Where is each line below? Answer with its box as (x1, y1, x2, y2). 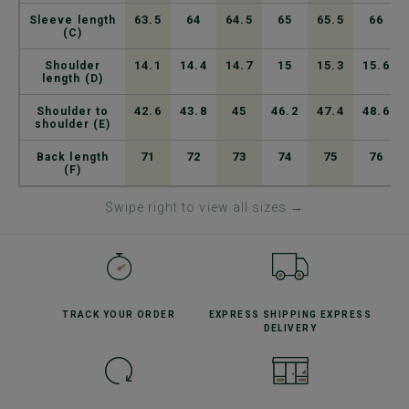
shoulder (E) (34, 117, 111, 131)
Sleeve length (29, 13, 116, 26)
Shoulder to (36, 104, 110, 118)
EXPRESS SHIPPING (208, 309, 320, 320)
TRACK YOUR (62, 309, 137, 320)
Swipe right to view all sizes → (104, 199, 305, 215)
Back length (37, 150, 109, 163)
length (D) (42, 71, 103, 85)
